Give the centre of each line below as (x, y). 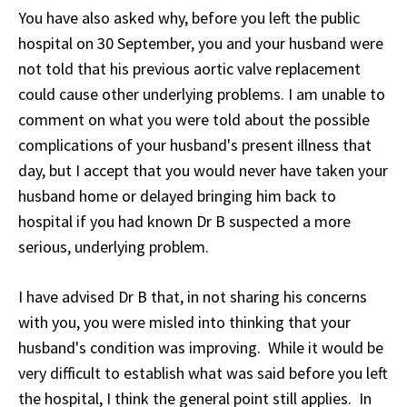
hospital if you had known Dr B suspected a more (184, 222)
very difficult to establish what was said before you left (203, 373)
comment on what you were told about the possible (194, 120)
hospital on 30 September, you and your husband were (201, 44)
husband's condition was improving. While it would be (201, 348)
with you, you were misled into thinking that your (184, 323)
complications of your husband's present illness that (195, 145)
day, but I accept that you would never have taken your (203, 171)
